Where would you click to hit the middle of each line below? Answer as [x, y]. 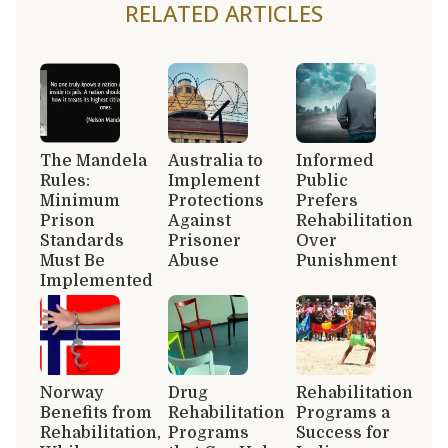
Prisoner [204, 240]
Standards [82, 240]
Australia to [215, 160]
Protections [216, 200]
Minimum [80, 200]
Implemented [96, 280]
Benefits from [96, 412]
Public [322, 180]
